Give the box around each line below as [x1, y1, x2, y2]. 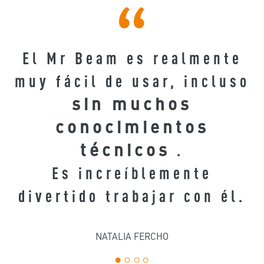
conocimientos [55, 114, 209, 138]
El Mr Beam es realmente [22, 47, 242, 68]
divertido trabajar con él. [18, 184, 246, 206]
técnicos [80, 137, 170, 161]
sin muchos [72, 91, 192, 115]
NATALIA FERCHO [95, 229, 169, 243]
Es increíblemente [52, 161, 212, 183]
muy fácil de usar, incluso [14, 70, 250, 91]
